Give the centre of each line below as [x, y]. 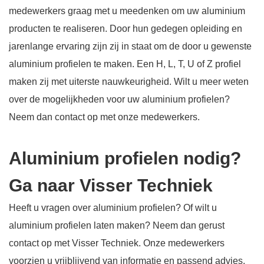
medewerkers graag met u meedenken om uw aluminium [127, 11]
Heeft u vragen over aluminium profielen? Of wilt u [113, 208]
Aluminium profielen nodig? [125, 158]
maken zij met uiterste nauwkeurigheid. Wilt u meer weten [129, 82]
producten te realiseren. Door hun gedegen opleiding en [126, 29]
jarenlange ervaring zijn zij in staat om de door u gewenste [130, 46]
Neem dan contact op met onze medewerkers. [104, 117]
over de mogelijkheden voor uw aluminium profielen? [119, 99]
